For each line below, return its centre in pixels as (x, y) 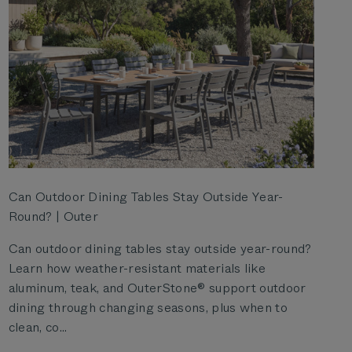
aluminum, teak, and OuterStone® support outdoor (157, 288)
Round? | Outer (53, 217)
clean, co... (38, 328)
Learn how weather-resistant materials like (137, 269)
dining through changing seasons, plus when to (148, 308)
